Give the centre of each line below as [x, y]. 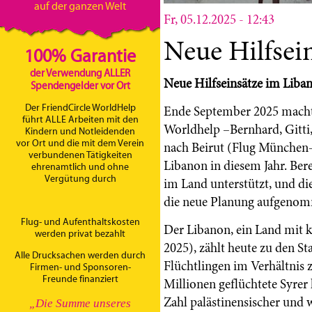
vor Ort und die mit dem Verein [80, 143]
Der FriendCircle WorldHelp [80, 108]
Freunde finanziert [80, 279]
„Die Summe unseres [80, 303]
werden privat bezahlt [80, 234]
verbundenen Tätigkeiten [80, 155]
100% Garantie [80, 56]
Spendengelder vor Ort [80, 86]
